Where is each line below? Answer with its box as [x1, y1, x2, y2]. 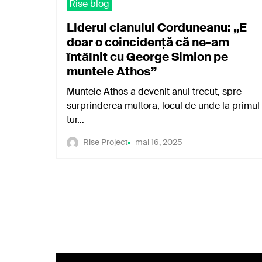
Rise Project [83, 137, 128, 147]
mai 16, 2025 [135, 137, 182, 147]
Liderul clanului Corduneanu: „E [67, 20, 247, 35]
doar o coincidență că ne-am [67, 35, 229, 50]
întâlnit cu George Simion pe [67, 49, 228, 64]
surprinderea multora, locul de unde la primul [67, 99, 260, 112]
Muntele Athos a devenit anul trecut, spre [67, 85, 242, 98]
